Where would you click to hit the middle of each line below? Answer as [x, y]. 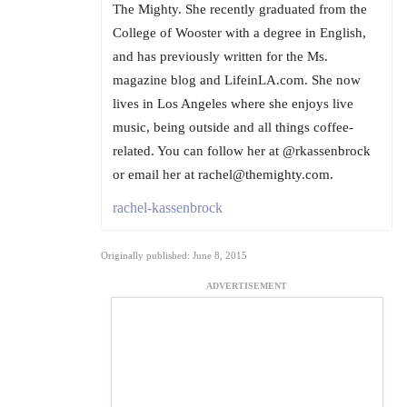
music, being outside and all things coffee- [233, 128]
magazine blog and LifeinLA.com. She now [237, 80]
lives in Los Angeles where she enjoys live [233, 104]
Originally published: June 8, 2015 [174, 256]
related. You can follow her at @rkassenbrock [242, 151]
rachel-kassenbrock [168, 208]
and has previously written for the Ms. [220, 57]
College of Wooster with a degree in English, [239, 33]
